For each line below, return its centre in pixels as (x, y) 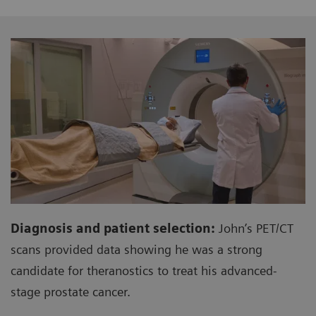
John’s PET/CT (256, 229)
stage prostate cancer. (71, 292)
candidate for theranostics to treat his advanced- (144, 271)
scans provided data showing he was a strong (136, 250)
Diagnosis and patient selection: (115, 229)
